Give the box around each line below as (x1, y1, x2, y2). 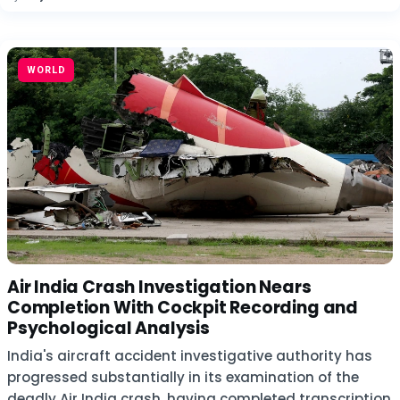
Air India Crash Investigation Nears (7, 275, 312, 299)
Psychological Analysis (7, 316, 210, 340)
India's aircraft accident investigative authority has (7, 346, 372, 365)
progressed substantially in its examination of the (7, 368, 359, 387)
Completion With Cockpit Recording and (7, 296, 358, 320)
